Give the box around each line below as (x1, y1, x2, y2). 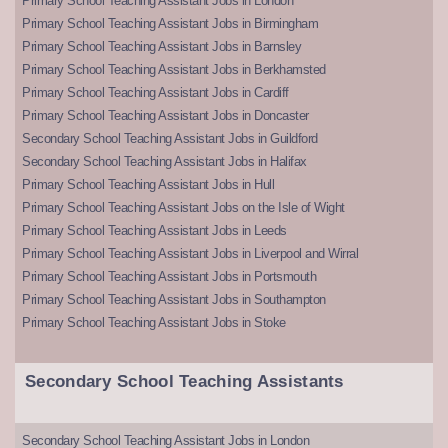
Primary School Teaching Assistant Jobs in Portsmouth (22, 269, 316, 285)
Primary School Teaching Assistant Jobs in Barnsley (22, 39, 301, 55)
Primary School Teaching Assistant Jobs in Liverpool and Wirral (22, 246, 358, 262)
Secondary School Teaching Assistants (25, 372, 344, 392)
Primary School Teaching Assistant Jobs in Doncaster (22, 108, 309, 124)
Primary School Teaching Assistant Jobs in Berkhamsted (22, 62, 326, 78)
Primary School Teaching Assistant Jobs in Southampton (22, 292, 326, 308)
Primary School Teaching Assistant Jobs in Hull (22, 177, 274, 193)
